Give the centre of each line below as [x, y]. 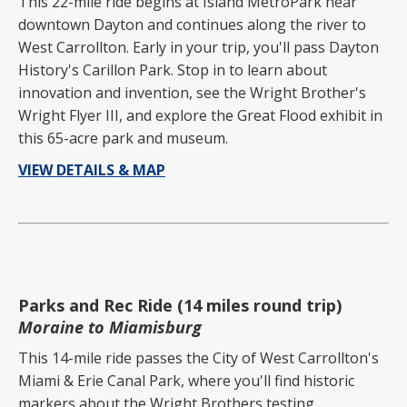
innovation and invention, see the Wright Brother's [192, 93]
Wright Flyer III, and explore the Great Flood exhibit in [200, 115]
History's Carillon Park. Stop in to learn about [173, 70]
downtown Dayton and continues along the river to [192, 25]
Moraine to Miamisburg [110, 327]
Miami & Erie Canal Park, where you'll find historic [186, 381]
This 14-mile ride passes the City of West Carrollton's [199, 358]
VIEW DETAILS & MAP [92, 170]
